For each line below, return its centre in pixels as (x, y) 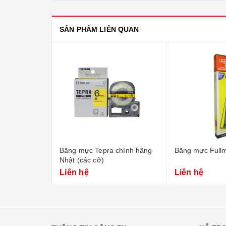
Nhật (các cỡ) (82, 160)
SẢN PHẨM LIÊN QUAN (99, 29)
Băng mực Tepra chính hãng (106, 150)
